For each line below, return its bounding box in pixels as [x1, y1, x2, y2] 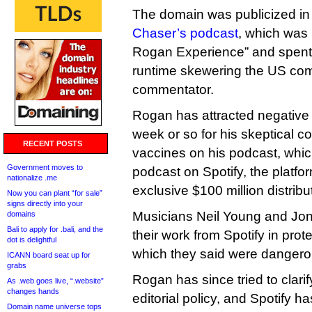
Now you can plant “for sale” [7, 189, 102, 197]
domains [7, 210, 36, 218]
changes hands [7, 287, 59, 295]
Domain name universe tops [7, 302, 102, 311]
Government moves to [7, 163, 83, 171]
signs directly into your [7, 199, 83, 208]
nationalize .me [7, 173, 57, 182]
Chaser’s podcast [132, 26, 238, 40]
